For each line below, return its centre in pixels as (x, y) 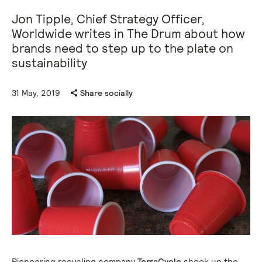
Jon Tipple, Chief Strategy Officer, (108, 19)
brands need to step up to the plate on (123, 48)
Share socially (106, 93)
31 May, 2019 (36, 93)
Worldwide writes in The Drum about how (128, 34)
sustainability (49, 63)
